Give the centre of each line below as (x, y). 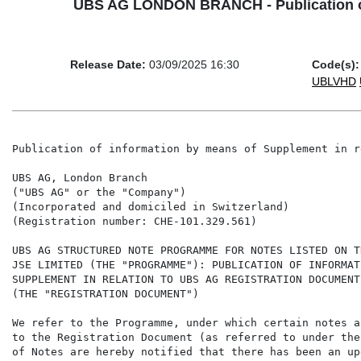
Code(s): (336, 65)
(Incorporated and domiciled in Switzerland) (151, 207)
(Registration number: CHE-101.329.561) (135, 222)
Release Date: (108, 65)
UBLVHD (334, 82)
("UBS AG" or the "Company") (99, 193)
